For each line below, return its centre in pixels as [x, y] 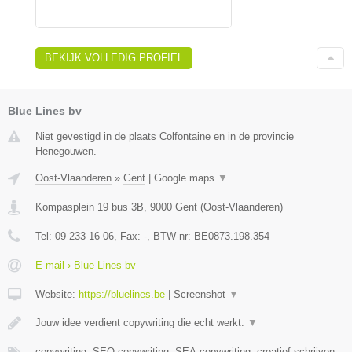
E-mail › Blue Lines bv [86, 266]
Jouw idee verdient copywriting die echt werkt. [141, 323]
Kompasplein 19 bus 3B [90, 207]
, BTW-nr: [170, 236]
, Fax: [129, 236]
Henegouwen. [66, 152]
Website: [57, 295]
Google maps [186, 178]
